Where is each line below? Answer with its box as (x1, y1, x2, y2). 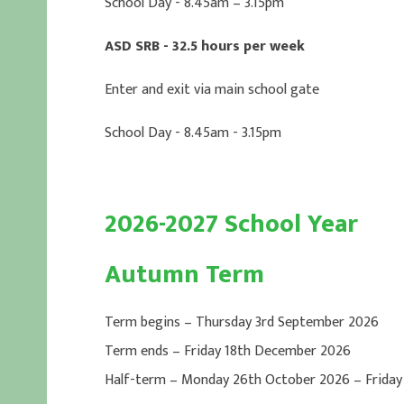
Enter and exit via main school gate (104, 78, 319, 102)
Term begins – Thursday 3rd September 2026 (104, 310, 379, 335)
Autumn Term (104, 253, 264, 296)
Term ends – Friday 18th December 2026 (104, 339, 351, 363)
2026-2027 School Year (104, 203, 358, 245)
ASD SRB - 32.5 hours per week (104, 34, 305, 59)
